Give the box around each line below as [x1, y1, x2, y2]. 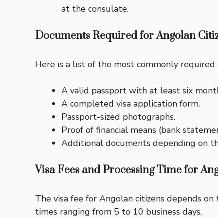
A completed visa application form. [61, 98, 200, 110]
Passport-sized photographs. [61, 111, 175, 123]
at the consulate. [61, 3, 128, 15]
